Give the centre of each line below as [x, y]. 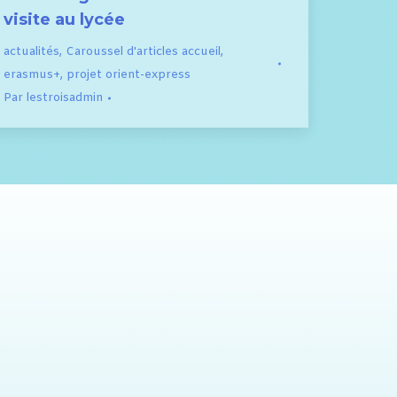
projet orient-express [128, 74]
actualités [31, 51]
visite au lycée [64, 19]
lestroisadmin [65, 97]
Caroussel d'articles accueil [143, 51]
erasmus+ [32, 74]
